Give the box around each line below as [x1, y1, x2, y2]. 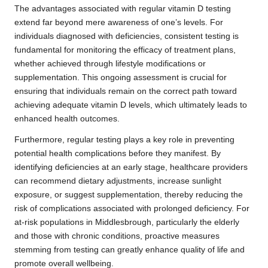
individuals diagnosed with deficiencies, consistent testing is [14, 32, 239, 41]
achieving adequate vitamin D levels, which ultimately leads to [14, 100, 247, 110]
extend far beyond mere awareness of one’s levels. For [14, 18, 223, 28]
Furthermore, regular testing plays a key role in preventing [14, 135, 234, 145]
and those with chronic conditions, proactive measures [14, 232, 220, 241]
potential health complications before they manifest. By [14, 149, 221, 159]
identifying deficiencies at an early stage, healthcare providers [14, 163, 248, 172]
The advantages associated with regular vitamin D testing [14, 4, 231, 14]
